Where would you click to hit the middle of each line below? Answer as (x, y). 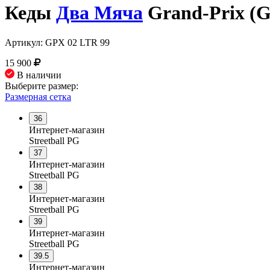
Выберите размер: (42, 86)
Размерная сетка (38, 96)
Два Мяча (99, 13)
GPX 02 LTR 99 (77, 42)
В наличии (38, 75)
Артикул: (25, 42)
